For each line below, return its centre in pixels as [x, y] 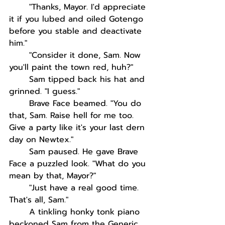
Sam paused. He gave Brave [85, 152]
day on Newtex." [41, 140]
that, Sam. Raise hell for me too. [73, 116]
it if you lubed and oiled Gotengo [78, 19]
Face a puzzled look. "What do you [79, 164]
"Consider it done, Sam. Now [86, 55]
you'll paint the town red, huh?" [71, 67]
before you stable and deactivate [77, 31]
